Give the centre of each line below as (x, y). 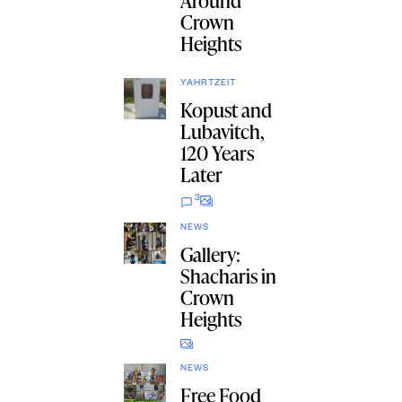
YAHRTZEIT (208, 83)
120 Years (217, 153)
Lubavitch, (222, 131)
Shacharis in (228, 275)
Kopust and (226, 109)
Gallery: (210, 254)
